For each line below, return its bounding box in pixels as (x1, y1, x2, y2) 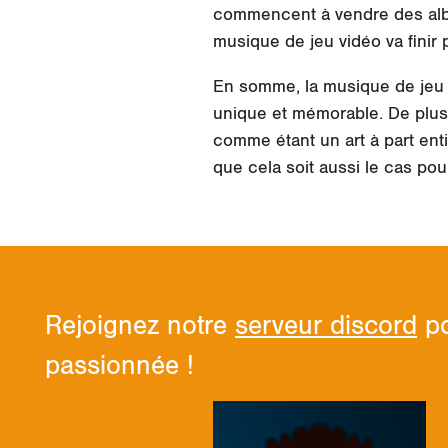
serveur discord (235, 310, 417, 343)
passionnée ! (45, 350, 194, 383)
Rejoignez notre (45, 310, 235, 343)
